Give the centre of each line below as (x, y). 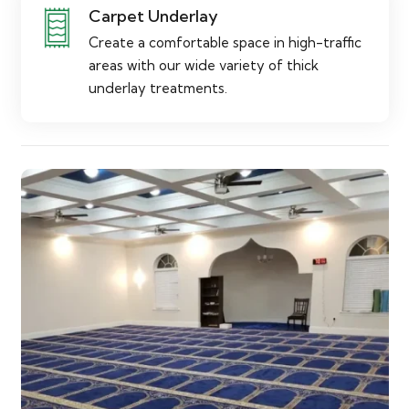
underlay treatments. (158, 88)
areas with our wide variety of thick (204, 65)
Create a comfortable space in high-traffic (225, 42)
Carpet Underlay (153, 16)
